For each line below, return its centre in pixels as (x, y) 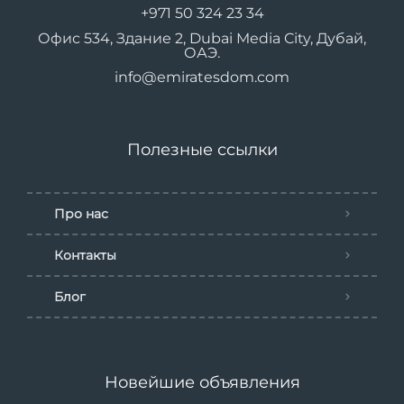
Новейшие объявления (202, 382)
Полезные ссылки (202, 149)
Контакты (85, 255)
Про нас (81, 213)
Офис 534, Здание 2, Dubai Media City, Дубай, (202, 38)
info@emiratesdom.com (202, 77)
